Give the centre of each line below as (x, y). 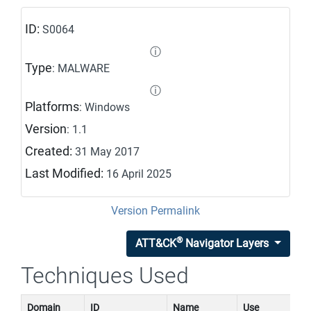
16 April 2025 (139, 174)
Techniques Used (105, 276)
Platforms (52, 107)
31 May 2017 (107, 152)
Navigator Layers (226, 243)
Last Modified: (66, 174)
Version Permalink (155, 211)
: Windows (104, 107)
